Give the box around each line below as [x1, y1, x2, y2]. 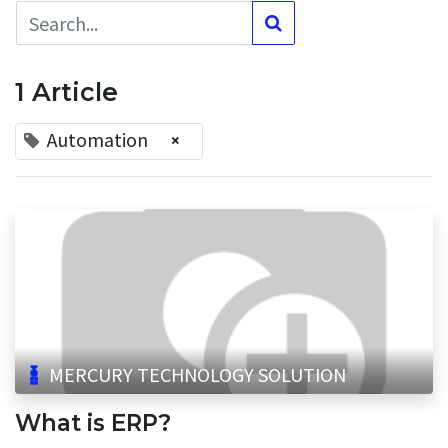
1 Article [15, 76, 118, 107]
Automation [47, 125, 148, 152]
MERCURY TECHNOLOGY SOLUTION [48, 361, 346, 388]
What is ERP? [15, 408, 171, 437]
